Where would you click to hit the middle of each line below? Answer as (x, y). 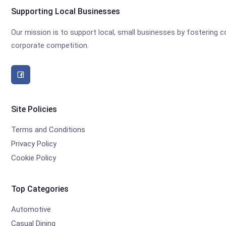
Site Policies (34, 109)
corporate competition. (50, 45)
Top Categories (40, 189)
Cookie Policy (34, 158)
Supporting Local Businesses (66, 11)
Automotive (31, 209)
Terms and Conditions (48, 130)
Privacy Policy (34, 144)
